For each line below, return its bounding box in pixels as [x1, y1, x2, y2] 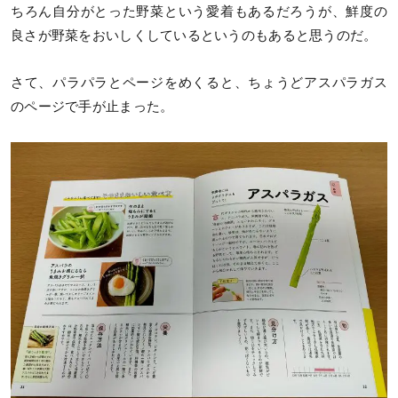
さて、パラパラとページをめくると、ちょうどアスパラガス [11, 75, 387, 90]
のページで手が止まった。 [11, 99, 174, 114]
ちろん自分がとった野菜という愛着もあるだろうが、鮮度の [11, 4, 387, 19]
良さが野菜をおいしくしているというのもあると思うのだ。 [11, 28, 378, 43]
